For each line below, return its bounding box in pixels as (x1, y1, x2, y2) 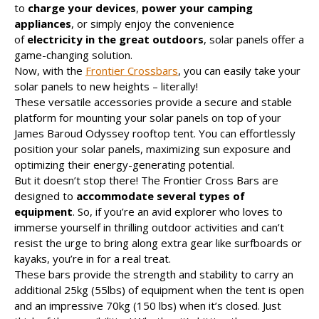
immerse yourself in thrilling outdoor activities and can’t (14, 219, 284, 234)
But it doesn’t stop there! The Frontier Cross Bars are (14, 172, 278, 187)
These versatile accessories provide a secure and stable (14, 94, 292, 109)
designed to (14, 188, 76, 203)
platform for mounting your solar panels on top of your (14, 110, 281, 125)
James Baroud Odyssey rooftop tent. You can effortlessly (14, 125, 296, 140)
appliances (14, 16, 71, 31)
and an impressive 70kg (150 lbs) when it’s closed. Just (14, 298, 281, 313)
